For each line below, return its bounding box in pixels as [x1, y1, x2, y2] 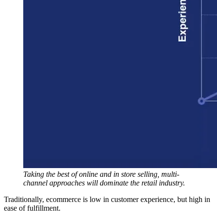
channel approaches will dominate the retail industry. [23, 179, 185, 187]
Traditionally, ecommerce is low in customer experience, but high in [4, 195, 210, 204]
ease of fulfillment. [4, 204, 61, 213]
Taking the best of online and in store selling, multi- [23, 170, 179, 179]
